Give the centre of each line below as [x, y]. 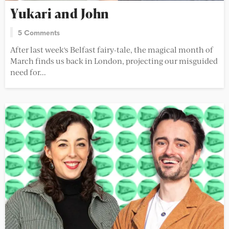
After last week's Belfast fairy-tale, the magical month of [112, 49]
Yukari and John [60, 13]
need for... [28, 72]
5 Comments [39, 32]
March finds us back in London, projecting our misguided [114, 60]
